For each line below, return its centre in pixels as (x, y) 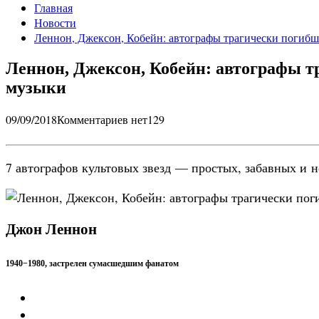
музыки (36, 87)
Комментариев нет (102, 119)
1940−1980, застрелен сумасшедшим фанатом (92, 263)
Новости (55, 22)
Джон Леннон (51, 229)
